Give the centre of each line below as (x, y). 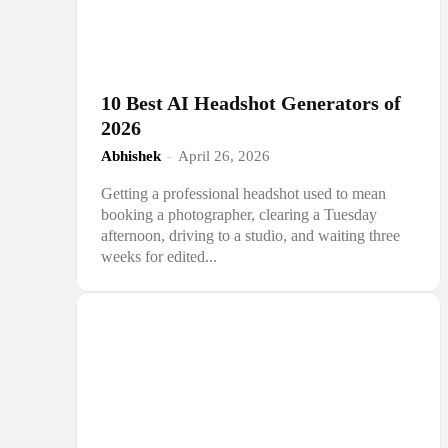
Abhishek (131, 155)
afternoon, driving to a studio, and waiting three (250, 235)
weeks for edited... (159, 256)
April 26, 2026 (224, 155)
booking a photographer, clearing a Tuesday (239, 214)
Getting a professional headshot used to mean (243, 193)
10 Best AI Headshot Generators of (251, 102)
